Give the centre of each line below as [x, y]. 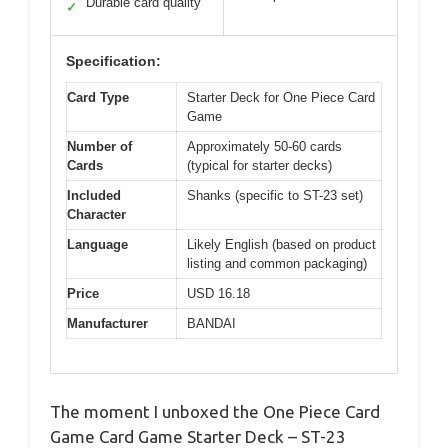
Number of [99, 146]
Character [96, 214]
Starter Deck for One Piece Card [281, 97]
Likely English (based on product [281, 244]
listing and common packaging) [277, 263]
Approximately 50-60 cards [264, 146]
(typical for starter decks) [259, 165]
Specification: [113, 60]
